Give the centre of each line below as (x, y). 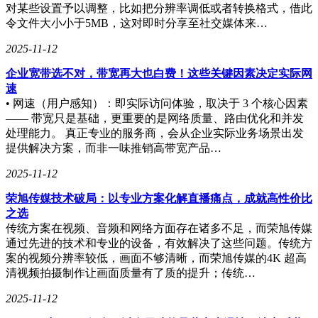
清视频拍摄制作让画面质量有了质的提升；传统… (131, 273)
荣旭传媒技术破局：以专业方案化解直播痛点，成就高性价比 (159, 198)
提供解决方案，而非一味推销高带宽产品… (114, 148)
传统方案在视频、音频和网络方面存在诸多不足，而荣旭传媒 (159, 228)
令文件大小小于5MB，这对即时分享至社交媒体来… (137, 23)
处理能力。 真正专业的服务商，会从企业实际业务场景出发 (155, 133)
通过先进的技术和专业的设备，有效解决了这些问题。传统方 (159, 243)
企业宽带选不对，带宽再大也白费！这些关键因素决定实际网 (159, 73)
